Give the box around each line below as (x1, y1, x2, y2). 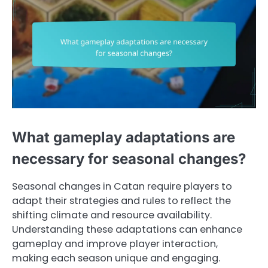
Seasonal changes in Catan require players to (12, 179, 232, 194)
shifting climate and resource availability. (12, 208, 212, 223)
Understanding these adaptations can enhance (12, 223, 242, 237)
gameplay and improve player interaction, (12, 237, 218, 251)
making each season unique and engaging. (12, 251, 220, 266)
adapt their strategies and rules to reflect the (12, 194, 231, 208)
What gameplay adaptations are (12, 129, 235, 147)
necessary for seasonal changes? (12, 150, 246, 168)
